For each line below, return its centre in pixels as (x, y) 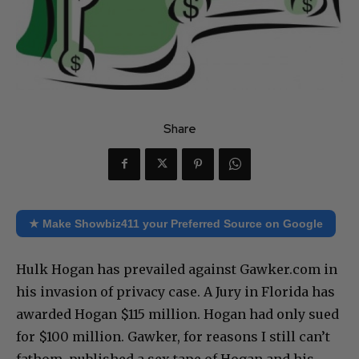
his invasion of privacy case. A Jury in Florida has (175, 291)
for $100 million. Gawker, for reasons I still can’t (173, 336)
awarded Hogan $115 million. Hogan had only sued (177, 314)
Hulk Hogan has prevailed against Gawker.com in (177, 269)
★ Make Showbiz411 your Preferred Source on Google (176, 223)
